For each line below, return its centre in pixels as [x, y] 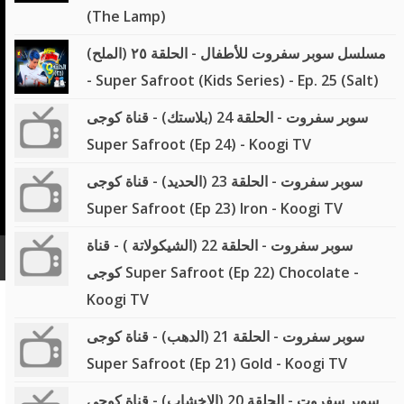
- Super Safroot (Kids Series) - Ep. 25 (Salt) [232, 80]
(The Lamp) [126, 16]
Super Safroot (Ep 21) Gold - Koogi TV [216, 363]
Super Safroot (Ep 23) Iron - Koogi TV [214, 208]
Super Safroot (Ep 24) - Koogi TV [198, 144]
